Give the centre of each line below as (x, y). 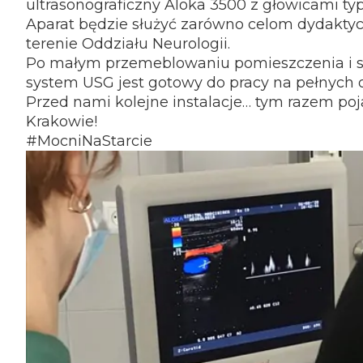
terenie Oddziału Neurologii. (128, 44)
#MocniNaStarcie (89, 141)
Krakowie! (62, 122)
